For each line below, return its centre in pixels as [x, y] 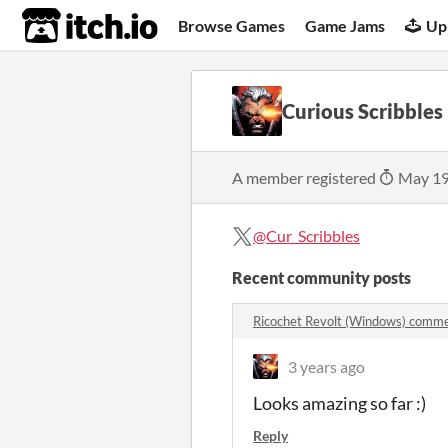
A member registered [305, 177]
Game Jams [345, 25]
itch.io [65, 26]
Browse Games [232, 25]
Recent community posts [321, 277]
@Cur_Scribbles [306, 235]
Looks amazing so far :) [339, 403]
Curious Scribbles [362, 111]
